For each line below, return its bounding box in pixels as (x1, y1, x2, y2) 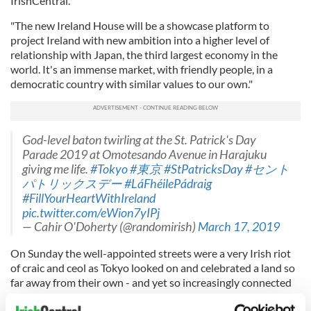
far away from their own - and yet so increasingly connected (10, 275, 292, 289)
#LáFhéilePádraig (124, 176, 212, 191)
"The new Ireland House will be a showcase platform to (10, 18, 269, 32)
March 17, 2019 (198, 219, 280, 234)
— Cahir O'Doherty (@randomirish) (22, 219, 198, 234)
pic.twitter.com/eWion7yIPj (22, 205, 160, 220)
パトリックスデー (22, 176, 122, 191)
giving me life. (22, 161, 90, 176)
